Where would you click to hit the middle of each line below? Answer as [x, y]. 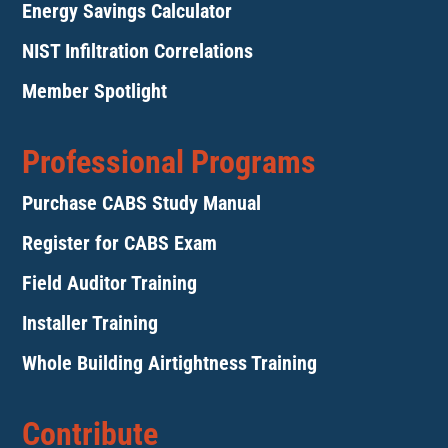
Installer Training [90, 323]
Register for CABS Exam [120, 243]
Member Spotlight [95, 91]
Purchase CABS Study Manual [142, 203]
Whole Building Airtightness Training [170, 363]
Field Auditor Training [110, 283]
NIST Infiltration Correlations [138, 51]
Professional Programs [169, 162]
